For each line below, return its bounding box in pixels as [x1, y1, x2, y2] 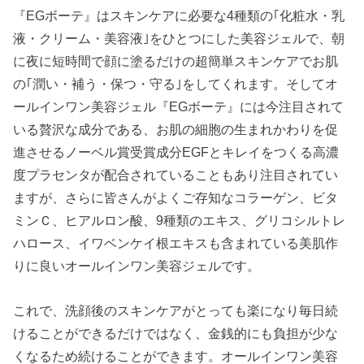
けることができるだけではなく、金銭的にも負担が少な [13, 325, 339, 340]
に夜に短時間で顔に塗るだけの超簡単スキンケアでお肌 [13, 54, 339, 69]
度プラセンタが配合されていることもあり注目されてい [13, 167, 339, 183]
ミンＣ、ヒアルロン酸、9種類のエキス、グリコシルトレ [13, 213, 346, 228]
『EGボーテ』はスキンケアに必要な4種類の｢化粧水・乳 [13, 8, 345, 24]
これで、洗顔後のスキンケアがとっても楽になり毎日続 [13, 302, 339, 318]
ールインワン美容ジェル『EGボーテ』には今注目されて [13, 99, 344, 115]
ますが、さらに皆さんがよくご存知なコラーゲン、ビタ [13, 190, 339, 206]
